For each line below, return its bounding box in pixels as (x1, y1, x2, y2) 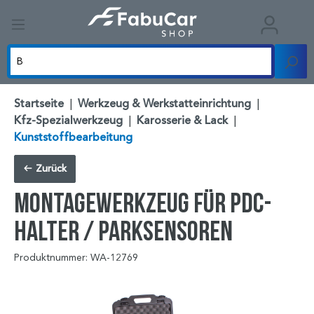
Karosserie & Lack (137, 114, 228, 128)
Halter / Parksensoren (14, 215, 233, 246)
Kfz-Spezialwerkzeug (14, 114, 123, 128)
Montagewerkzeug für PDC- (14, 187, 271, 218)
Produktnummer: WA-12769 (14, 252, 138, 264)
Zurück (33, 163, 67, 175)
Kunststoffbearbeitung (14, 130, 132, 145)
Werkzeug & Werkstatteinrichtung (78, 97, 251, 111)
